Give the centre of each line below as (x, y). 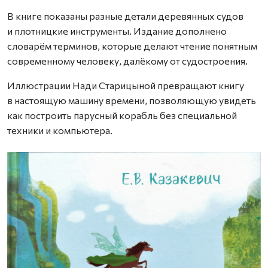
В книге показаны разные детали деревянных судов (125, 16)
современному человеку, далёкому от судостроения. (127, 60)
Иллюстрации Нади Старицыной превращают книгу (126, 85)
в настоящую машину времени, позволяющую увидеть (132, 100)
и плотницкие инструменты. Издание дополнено (117, 31)
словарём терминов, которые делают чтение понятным (132, 45)
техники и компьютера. (60, 130)
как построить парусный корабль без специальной (122, 115)
